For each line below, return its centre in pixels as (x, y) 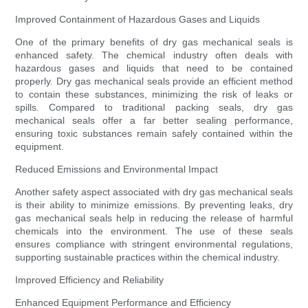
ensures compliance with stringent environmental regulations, (154, 244)
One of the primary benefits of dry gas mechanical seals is (154, 42)
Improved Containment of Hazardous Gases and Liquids (138, 20)
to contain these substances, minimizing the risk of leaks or (154, 95)
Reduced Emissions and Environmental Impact (117, 169)
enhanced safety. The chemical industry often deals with (154, 55)
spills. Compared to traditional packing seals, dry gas (154, 108)
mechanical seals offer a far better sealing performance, (154, 121)
